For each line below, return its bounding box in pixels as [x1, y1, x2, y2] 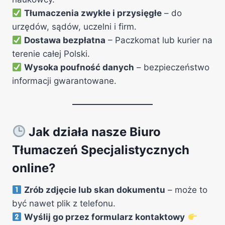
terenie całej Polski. [12, 49, 90, 59]
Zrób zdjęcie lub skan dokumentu [24, 185, 166, 195]
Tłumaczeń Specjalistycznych [12, 143, 189, 157]
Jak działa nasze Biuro [26, 125, 161, 139]
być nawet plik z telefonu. [12, 198, 116, 208]
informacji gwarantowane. [12, 76, 117, 86]
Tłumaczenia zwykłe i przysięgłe [24, 8, 162, 18]
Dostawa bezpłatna [24, 35, 106, 45]
